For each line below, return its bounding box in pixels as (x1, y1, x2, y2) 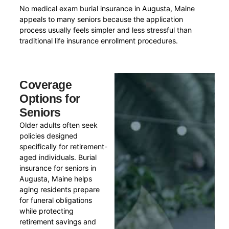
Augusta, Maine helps (19, 174, 93, 183)
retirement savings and (19, 217, 97, 226)
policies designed (19, 131, 78, 140)
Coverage (19, 78, 72, 91)
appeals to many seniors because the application (19, 15, 184, 24)
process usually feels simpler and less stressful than (19, 26, 192, 35)
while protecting (19, 206, 74, 215)
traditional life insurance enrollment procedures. (19, 36, 178, 45)
